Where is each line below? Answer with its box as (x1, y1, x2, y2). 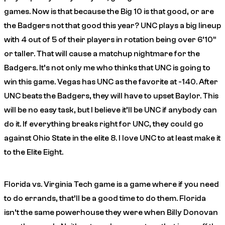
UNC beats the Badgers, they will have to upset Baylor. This (4, 91, 218, 100)
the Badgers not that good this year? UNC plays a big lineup (4, 21, 221, 30)
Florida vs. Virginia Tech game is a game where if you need (4, 179, 219, 189)
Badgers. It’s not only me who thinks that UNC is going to (4, 63, 210, 72)
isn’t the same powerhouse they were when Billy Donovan (4, 207, 218, 217)
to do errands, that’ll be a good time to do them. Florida (4, 193, 206, 203)
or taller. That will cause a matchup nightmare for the (4, 49, 200, 58)
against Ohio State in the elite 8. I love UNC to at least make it (4, 133, 220, 143)
